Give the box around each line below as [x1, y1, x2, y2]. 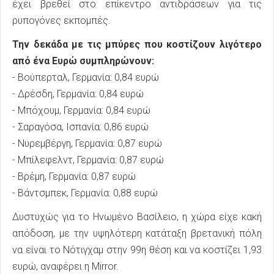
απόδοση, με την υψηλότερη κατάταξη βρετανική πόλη [12, 228, 262, 240]
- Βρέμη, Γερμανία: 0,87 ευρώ [12, 171, 136, 183]
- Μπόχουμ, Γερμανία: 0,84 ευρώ [12, 105, 150, 117]
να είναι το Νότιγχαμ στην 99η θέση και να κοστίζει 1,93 [12, 244, 262, 256]
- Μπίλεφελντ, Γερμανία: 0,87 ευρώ [12, 154, 164, 166]
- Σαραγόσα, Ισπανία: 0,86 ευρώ [12, 121, 149, 133]
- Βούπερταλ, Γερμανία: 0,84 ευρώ [12, 72, 159, 84]
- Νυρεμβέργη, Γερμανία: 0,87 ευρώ [12, 138, 162, 150]
